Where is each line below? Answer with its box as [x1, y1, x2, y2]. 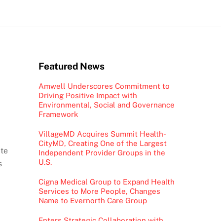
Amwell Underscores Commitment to [38, 81, 170, 90]
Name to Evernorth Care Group [38, 196, 147, 205]
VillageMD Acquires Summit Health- [38, 129, 166, 138]
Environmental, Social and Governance [38, 100, 175, 109]
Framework [38, 110, 78, 118]
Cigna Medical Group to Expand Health [38, 178, 175, 186]
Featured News [38, 60, 105, 72]
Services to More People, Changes [38, 187, 160, 196]
